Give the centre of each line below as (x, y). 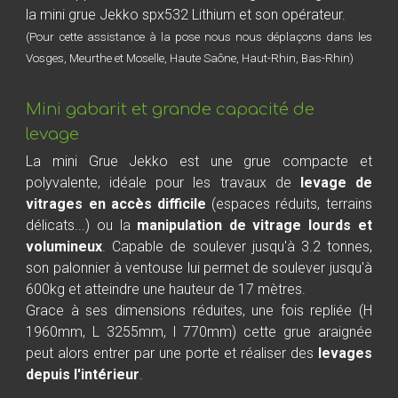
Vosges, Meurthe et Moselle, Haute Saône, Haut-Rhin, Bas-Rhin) (190, 58)
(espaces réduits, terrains (292, 203)
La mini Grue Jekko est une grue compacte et (199, 161)
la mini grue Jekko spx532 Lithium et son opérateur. (186, 14)
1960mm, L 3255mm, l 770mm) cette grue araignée (199, 331)
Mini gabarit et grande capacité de (171, 109)
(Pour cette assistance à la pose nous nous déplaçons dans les (199, 36)
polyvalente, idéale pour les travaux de (163, 182)
